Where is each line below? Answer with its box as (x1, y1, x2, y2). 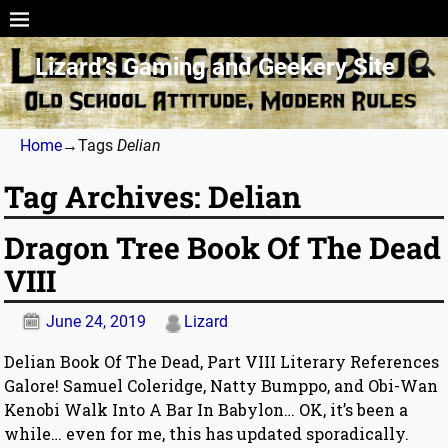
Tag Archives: (4, 177, 209, 217)
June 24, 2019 (46, 312, 147, 332)
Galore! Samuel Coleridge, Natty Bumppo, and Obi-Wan (4, 375, 439, 397)
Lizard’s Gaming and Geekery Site (34, 52, 395, 81)
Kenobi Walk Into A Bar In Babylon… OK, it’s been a (4, 399, 409, 421)
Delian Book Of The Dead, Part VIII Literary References (4, 351, 440, 373)
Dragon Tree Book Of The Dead (4, 228, 442, 268)
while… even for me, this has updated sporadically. (4, 423, 410, 445)
